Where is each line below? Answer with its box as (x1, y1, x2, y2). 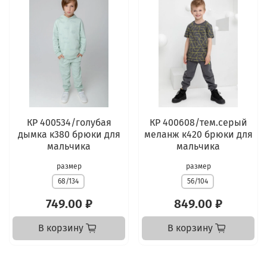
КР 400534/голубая (26, 116, 111, 128)
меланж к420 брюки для (144, 128, 253, 140)
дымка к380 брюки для (17, 128, 120, 140)
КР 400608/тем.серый (149, 116, 247, 128)
